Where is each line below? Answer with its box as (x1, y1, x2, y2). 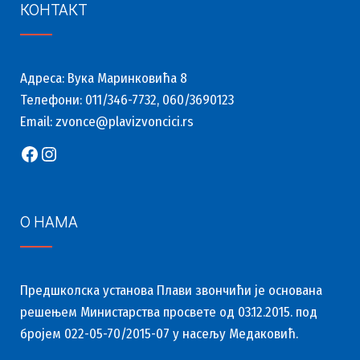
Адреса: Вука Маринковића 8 (20, 70, 187, 87)
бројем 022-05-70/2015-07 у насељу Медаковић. (20, 325, 298, 342)
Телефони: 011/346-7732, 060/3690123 (20, 92, 234, 108)
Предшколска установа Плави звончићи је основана (20, 282, 322, 299)
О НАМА (20, 211, 78, 231)
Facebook (19, 141, 92, 165)
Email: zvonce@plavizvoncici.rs (20, 113, 194, 130)
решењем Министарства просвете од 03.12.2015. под (20, 304, 317, 321)
